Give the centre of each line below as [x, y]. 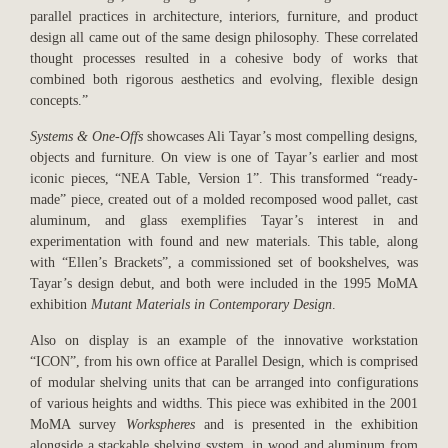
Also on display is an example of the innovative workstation [224, 340]
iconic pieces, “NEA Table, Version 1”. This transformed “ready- [224, 178]
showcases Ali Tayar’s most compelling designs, [280, 136]
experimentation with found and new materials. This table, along [224, 241]
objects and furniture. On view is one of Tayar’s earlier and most [224, 157]
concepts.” [59, 100]
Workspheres [160, 424]
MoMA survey [78, 424]
